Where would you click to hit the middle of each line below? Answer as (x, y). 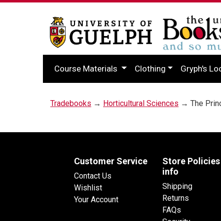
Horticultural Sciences (141, 103)
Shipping (177, 186)
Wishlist (88, 187)
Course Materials (87, 68)
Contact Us (93, 176)
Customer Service (111, 161)
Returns (176, 198)
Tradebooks (71, 103)
